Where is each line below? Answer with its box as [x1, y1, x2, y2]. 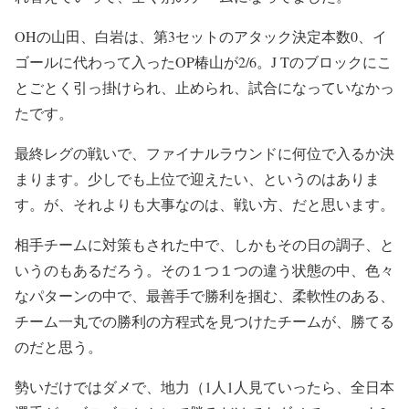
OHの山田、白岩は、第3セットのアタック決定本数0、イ [15, 26, 387, 46]
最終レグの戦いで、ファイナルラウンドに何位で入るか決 [15, 143, 394, 163]
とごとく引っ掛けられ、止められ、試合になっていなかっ [15, 78, 394, 97]
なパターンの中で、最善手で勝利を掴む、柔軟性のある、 [15, 286, 394, 305]
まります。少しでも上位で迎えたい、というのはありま [15, 169, 380, 188]
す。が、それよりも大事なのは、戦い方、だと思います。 [15, 194, 394, 214]
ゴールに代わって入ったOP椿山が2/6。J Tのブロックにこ [15, 52, 392, 71]
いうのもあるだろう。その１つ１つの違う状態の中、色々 [15, 260, 394, 279]
